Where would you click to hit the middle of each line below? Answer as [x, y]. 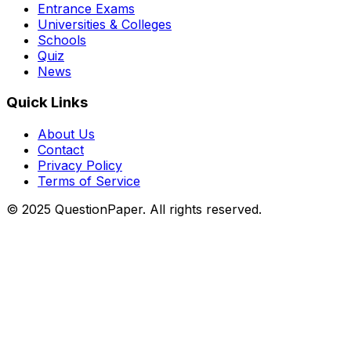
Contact [61, 150]
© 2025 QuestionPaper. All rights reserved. [134, 210]
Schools [62, 40]
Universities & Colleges [105, 24]
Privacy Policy [80, 166]
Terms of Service [89, 181]
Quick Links [47, 103]
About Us [66, 134]
